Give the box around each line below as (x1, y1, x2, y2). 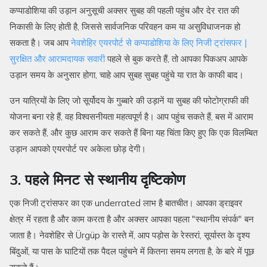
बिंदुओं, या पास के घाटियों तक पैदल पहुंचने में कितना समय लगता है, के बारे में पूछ (10, 246, 254, 257)
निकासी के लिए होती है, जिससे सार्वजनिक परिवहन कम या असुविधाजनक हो (10, 21, 240, 33)
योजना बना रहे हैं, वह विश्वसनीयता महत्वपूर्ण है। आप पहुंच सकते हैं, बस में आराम (10, 111, 253, 123)
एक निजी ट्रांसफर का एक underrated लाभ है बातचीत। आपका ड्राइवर (10, 197, 243, 209)
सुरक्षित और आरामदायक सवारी (10, 53, 105, 65)
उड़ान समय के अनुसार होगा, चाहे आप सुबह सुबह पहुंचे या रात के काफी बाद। (10, 69, 244, 81)
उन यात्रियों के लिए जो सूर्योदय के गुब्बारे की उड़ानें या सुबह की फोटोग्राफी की (10, 95, 249, 107)
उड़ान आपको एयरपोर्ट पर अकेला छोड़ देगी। (10, 143, 146, 155)
